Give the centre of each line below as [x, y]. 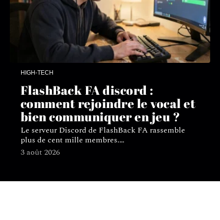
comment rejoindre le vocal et [108, 103]
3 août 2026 [40, 152]
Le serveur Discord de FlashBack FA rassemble [103, 130]
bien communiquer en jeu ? [100, 116]
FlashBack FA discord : [87, 90]
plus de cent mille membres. [70, 140]
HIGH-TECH [37, 72]
